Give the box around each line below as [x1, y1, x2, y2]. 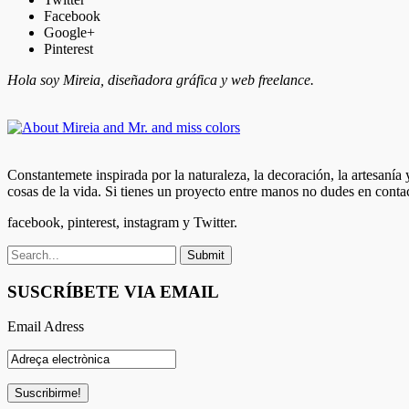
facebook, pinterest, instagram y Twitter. [7, 214, 237, 230]
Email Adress [7, 319, 84, 335]
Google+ [44, 24, 95, 40]
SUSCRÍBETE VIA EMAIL [7, 281, 219, 301]
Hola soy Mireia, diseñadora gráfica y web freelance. [7, 71, 314, 88]
